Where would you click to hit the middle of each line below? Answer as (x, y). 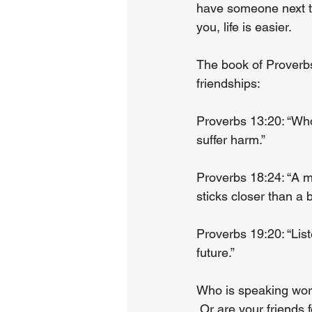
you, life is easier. (244, 27)
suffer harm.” (231, 140)
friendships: (228, 83)
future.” (216, 252)
